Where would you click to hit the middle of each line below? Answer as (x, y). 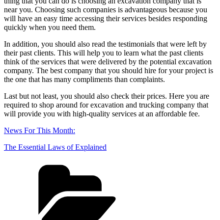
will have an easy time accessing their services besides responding (106, 18)
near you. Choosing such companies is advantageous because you (106, 9)
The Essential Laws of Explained (55, 147)
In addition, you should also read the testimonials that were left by (105, 44)
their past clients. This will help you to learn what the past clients (104, 53)
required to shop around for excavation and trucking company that (106, 105)
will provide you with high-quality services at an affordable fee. (102, 113)
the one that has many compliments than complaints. (84, 79)
